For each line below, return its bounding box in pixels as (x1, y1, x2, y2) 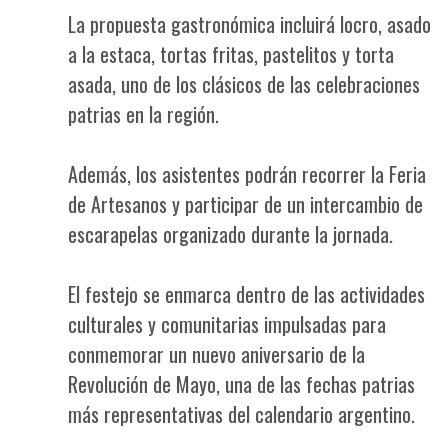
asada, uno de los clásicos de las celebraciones (68, 68, 420, 99)
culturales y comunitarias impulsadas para (68, 308, 386, 339)
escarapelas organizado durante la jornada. (68, 218, 393, 249)
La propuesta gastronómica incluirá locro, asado (68, 8, 431, 39)
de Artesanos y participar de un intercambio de (68, 188, 423, 219)
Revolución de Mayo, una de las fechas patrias (68, 368, 415, 399)
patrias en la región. (68, 98, 219, 129)
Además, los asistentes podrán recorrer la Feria (68, 158, 426, 189)
